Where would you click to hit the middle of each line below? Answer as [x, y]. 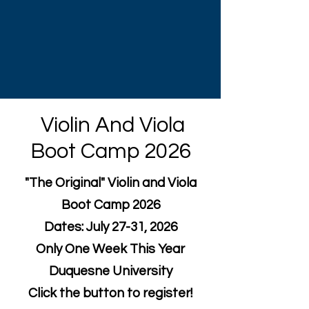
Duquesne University [110, 271]
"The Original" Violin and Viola [110, 183]
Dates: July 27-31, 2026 [110, 227]
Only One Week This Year [110, 249]
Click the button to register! [110, 293]
